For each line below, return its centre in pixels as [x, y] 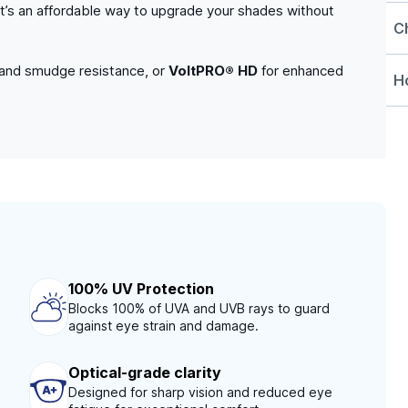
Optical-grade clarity [144, 373]
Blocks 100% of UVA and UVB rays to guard [199, 309]
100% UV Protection [142, 289]
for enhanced [301, 71]
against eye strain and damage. [164, 326]
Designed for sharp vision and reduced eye [200, 393]
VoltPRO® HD [213, 71]
